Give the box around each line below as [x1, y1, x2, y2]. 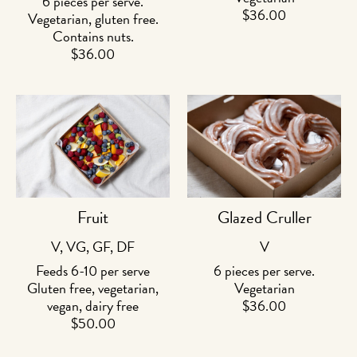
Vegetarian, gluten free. [27, 7, 159, 29]
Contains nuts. [52, 25, 134, 47]
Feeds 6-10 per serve [36, 260, 150, 282]
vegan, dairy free [47, 295, 139, 317]
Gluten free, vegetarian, [27, 277, 159, 300]
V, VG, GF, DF [51, 235, 135, 257]
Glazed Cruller [217, 204, 312, 230]
